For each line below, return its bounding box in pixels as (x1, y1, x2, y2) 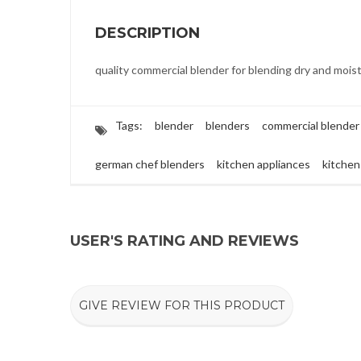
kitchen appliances (217, 157, 310, 171)
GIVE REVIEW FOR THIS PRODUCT (79, 298, 284, 313)
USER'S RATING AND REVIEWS (70, 232, 299, 250)
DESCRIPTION (95, 24, 200, 42)
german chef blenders (95, 157, 205, 171)
